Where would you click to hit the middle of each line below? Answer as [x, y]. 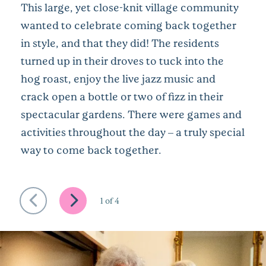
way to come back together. [91, 149]
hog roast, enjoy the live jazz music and [118, 78]
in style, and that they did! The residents [120, 42]
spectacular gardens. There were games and [131, 114]
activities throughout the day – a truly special [133, 132]
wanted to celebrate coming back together [129, 25]
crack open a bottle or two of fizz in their [122, 96]
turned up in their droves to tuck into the [122, 60]
